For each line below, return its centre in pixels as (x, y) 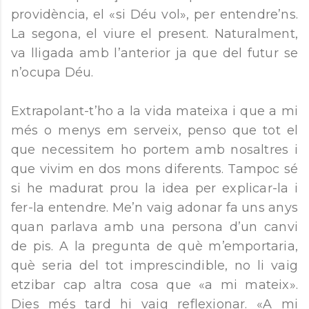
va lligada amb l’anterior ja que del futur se (154, 53)
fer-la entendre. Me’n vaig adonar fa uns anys (154, 208)
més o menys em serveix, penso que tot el (154, 131)
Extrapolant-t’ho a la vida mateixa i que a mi (154, 111)
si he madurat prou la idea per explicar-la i (154, 189)
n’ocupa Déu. (54, 73)
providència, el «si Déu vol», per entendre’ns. (154, 15)
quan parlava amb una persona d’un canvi (154, 227)
